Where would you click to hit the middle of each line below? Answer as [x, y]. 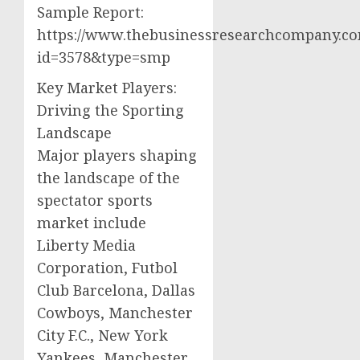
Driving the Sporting [110, 110]
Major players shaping [117, 155]
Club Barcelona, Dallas [116, 290]
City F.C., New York [102, 335]
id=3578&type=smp [104, 57]
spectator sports [95, 200]
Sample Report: [90, 12]
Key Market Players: [107, 87]
